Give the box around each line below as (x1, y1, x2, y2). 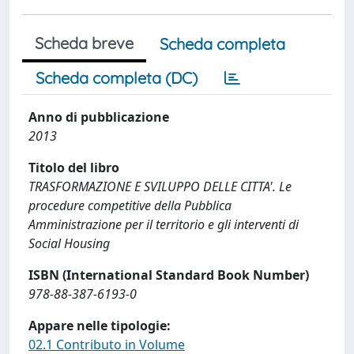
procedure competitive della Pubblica (28, 197, 232, 214)
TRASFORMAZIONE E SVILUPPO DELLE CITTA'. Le (28, 178, 292, 195)
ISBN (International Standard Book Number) (28, 266, 309, 284)
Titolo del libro (28, 159, 119, 176)
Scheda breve (35, 33, 134, 53)
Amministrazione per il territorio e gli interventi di (28, 216, 299, 233)
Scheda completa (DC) (36, 68, 198, 88)
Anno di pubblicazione (28, 108, 169, 126)
